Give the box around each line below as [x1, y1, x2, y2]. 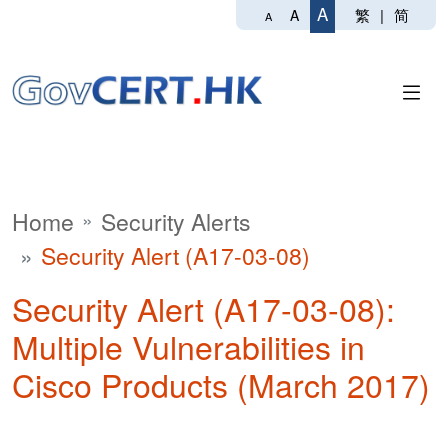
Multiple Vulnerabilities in [12, 323, 365, 369]
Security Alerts [101, 205, 251, 238]
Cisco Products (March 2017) [12, 361, 430, 407]
